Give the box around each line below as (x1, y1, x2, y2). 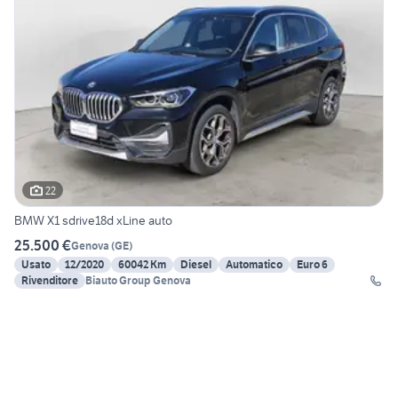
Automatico (226, 258, 283, 272)
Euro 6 (297, 258, 328, 272)
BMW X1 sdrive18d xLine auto (14, 212, 172, 229)
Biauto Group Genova (85, 274, 191, 288)
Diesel (180, 258, 211, 272)
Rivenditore (21, 274, 78, 288)
